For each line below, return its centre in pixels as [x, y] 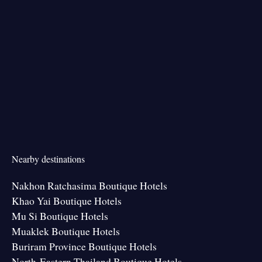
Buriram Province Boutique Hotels [84, 246]
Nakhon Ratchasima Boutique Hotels [89, 185]
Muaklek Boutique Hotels [66, 231]
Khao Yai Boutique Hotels [67, 201]
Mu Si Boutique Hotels [60, 216]
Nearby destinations [48, 159]
